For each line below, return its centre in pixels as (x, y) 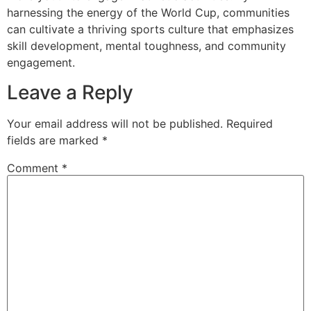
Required (250, 123)
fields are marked (54, 140)
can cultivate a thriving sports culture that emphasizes (150, 30)
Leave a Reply (70, 92)
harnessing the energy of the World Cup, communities (148, 13)
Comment (34, 168)
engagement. (41, 63)
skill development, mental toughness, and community (146, 46)
